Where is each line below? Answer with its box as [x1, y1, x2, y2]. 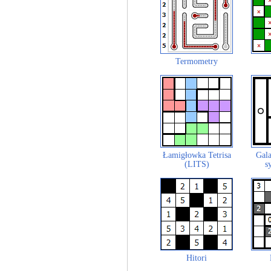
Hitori [186, 253, 207, 263]
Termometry [175, 57, 218, 66]
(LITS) [184, 160, 209, 169]
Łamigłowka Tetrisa [162, 151, 231, 160]
